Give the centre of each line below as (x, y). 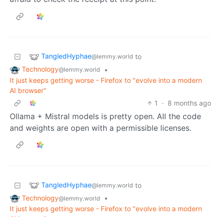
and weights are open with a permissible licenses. (101, 128)
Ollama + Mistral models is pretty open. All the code (105, 116)
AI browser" (28, 90)
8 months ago (189, 103)
